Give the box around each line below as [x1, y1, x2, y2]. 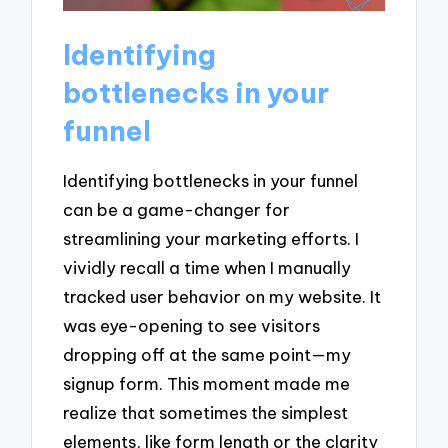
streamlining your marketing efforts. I [63, 227, 360, 249]
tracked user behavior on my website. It [63, 285, 382, 307]
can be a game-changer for [63, 198, 291, 220]
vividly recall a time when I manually [63, 256, 352, 278]
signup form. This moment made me [63, 372, 351, 394]
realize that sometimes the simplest [63, 401, 349, 423]
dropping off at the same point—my [63, 343, 352, 365]
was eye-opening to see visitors [63, 314, 321, 336]
